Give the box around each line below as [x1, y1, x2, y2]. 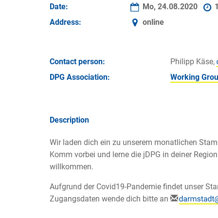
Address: [50, 17, 81, 27]
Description [50, 115, 89, 125]
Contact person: [50, 57, 105, 67]
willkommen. [50, 162, 93, 171]
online [142, 17, 164, 27]
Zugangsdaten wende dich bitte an [50, 194, 170, 203]
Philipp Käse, [170, 57, 217, 67]
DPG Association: [50, 72, 110, 82]
